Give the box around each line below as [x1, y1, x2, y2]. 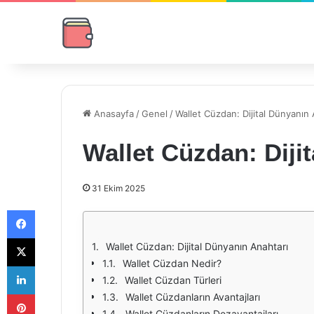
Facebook [34, 204, 77, 215]
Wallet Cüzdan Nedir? [123, 257, 221, 269]
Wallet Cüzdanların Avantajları [125, 291, 260, 303]
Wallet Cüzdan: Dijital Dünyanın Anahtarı [106, 240, 288, 252]
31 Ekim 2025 [92, 183, 145, 193]
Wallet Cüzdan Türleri [125, 274, 221, 286]
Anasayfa [91, 108, 134, 119]
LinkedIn [34, 260, 71, 271]
